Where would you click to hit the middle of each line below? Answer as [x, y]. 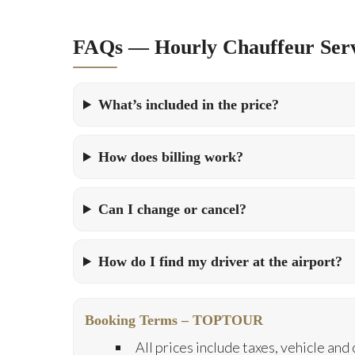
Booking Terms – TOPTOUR [174, 320]
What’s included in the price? [189, 105]
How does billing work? [171, 157]
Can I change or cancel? [173, 209]
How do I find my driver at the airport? [221, 261]
